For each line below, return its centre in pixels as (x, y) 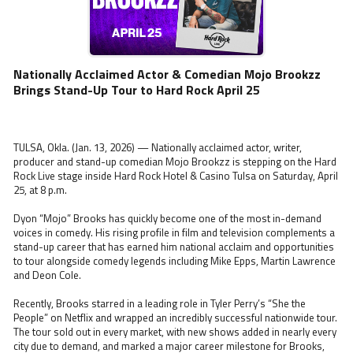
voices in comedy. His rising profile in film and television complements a (174, 232)
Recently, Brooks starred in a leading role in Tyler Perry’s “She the (160, 303)
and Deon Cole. (47, 275)
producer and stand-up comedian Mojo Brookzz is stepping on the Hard (175, 161)
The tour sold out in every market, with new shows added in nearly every (175, 331)
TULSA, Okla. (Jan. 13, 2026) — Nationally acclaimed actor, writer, (158, 147)
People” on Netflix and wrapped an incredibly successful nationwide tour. (175, 317)
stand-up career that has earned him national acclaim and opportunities (174, 246)
